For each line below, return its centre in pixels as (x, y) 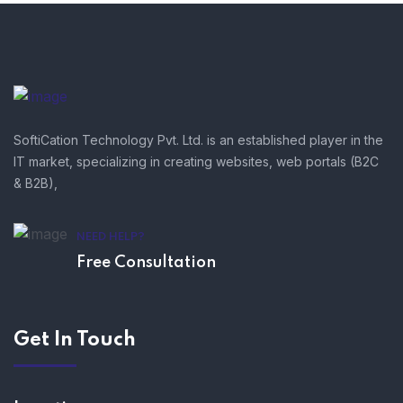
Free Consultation (146, 263)
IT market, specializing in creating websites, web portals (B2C (196, 162)
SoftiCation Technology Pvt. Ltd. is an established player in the (198, 140)
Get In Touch (75, 340)
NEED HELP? (111, 237)
